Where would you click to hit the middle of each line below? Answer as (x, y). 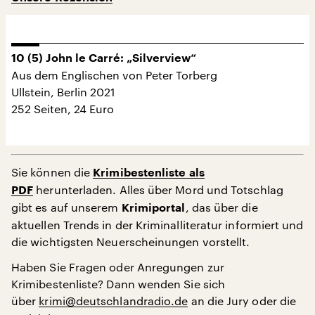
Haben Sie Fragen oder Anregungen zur (118, 266)
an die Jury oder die (242, 300)
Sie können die (51, 172)
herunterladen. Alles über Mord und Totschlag (158, 189)
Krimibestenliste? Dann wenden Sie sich (118, 283)
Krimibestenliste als (149, 173)
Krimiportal (153, 208)
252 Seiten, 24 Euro (63, 108)
